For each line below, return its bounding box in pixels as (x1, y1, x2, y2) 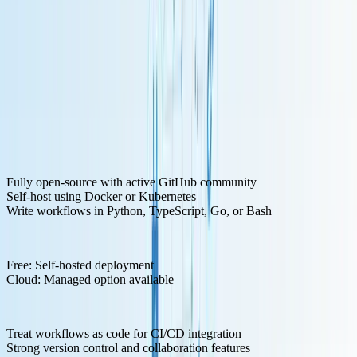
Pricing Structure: (6, 230, 94, 245)
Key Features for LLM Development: (6, 147, 195, 162)
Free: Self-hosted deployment (6, 257, 154, 272)
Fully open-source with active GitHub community (6, 175, 257, 189)
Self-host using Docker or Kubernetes (6, 189, 196, 203)
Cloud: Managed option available (6, 272, 174, 286)
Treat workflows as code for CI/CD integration (6, 326, 241, 340)
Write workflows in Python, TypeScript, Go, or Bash (6, 203, 272, 218)
